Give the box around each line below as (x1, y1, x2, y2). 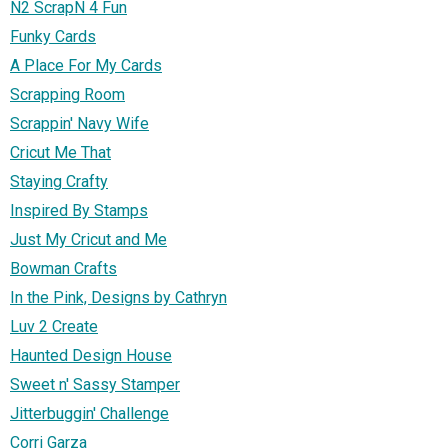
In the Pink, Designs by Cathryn (10, 287, 227, 307)
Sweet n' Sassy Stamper (10, 374, 180, 394)
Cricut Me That (10, 142, 111, 162)
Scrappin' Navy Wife (10, 113, 149, 133)
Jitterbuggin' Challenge (10, 403, 169, 423)
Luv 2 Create (10, 316, 98, 336)
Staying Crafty (10, 171, 108, 191)
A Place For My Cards (10, 55, 162, 75)
